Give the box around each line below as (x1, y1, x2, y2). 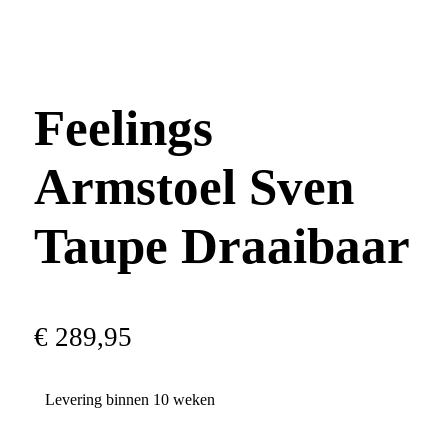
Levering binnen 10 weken (44, 391, 215, 409)
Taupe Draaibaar (33, 216, 410, 274)
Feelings (33, 98, 213, 156)
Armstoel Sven (33, 157, 354, 215)
